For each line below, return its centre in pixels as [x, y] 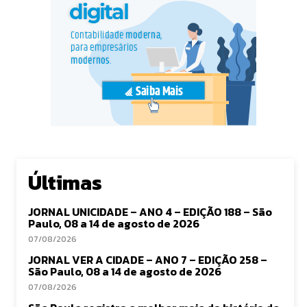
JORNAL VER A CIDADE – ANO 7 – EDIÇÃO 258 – [148, 260]
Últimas [65, 183]
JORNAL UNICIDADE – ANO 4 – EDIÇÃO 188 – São [150, 212]
